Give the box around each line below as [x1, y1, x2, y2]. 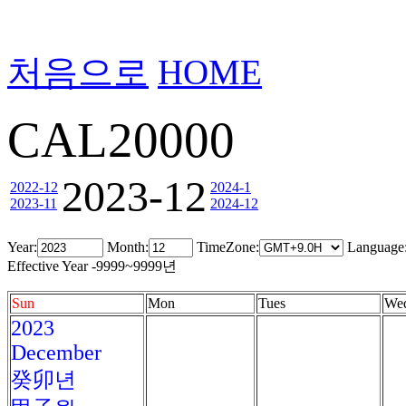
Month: [103, 239, 149, 255]
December [11, 341, 101, 364]
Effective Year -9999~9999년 [7, 258, 177, 274]
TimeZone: [193, 239, 259, 255]
